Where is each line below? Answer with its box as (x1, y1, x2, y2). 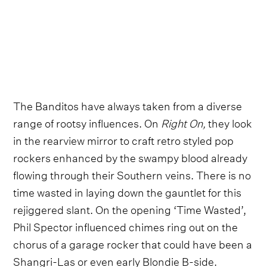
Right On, (161, 113, 206, 131)
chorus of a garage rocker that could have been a (13, 234, 253, 252)
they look (206, 113, 253, 131)
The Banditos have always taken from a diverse (13, 95, 243, 113)
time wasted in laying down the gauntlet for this (13, 182, 242, 200)
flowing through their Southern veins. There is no (13, 164, 252, 182)
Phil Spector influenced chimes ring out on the (13, 216, 238, 234)
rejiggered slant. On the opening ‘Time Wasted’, (13, 199, 247, 217)
